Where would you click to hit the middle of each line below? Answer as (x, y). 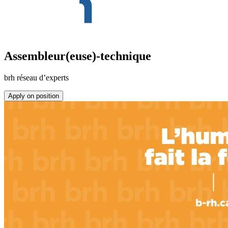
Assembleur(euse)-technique (78, 56)
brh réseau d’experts (36, 78)
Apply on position (34, 96)
